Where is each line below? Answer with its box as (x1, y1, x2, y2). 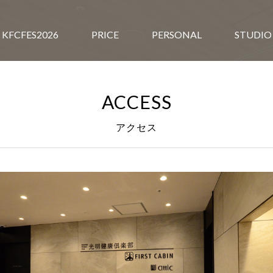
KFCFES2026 (2, 29, 58, 40)
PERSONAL (152, 29, 202, 40)
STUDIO (235, 29, 272, 40)
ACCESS (101, 91, 172, 113)
